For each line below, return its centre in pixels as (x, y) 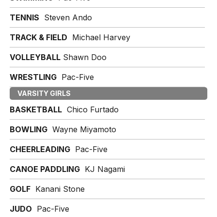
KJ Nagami (102, 169)
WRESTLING (33, 77)
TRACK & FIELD (39, 37)
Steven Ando (66, 17)
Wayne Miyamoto (82, 129)
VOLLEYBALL (35, 57)
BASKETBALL (36, 109)
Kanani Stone (58, 189)
